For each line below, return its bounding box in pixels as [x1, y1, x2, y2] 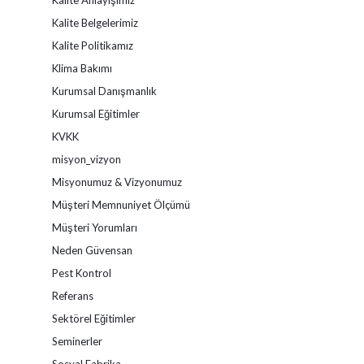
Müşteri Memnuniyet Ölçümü [52, 198, 190, 211]
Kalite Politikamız [52, 39, 133, 52]
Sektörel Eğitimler [52, 312, 136, 325]
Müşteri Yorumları [52, 221, 137, 234]
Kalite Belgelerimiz [52, 16, 138, 29]
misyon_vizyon [52, 153, 121, 166]
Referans [52, 289, 93, 302]
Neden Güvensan [52, 244, 132, 257]
